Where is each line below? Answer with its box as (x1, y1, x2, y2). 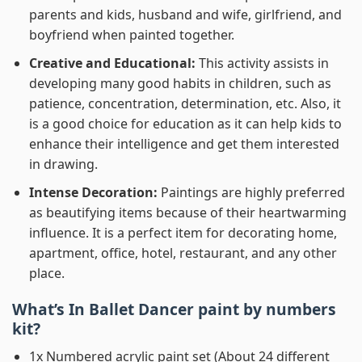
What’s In (12, 298, 89, 321)
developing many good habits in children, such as (28, 74, 331, 93)
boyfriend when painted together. (28, 26, 234, 44)
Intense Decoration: (28, 183, 161, 201)
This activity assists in (198, 54, 329, 73)
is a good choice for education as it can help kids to (28, 115, 342, 133)
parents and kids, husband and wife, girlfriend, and (28, 6, 342, 24)
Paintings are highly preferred (160, 183, 345, 201)
